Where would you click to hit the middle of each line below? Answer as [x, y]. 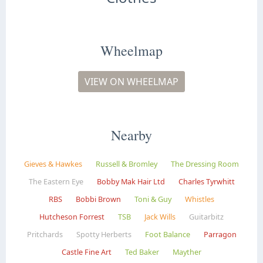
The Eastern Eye [56, 181]
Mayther [187, 252]
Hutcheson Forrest [72, 217]
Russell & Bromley [127, 164]
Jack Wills [160, 217]
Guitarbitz [206, 217]
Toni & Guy [153, 199]
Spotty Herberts [104, 234]
